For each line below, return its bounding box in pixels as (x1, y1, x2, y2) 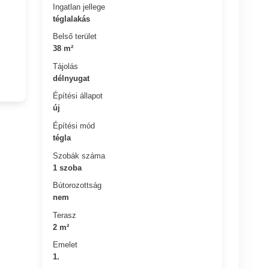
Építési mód (53, 121, 95, 130)
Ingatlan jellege (53, 2, 106, 11)
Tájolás (53, 61, 79, 71)
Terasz (53, 210, 77, 220)
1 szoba (53, 163, 82, 172)
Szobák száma (53, 151, 106, 160)
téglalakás (53, 14, 91, 23)
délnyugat (53, 73, 90, 83)
